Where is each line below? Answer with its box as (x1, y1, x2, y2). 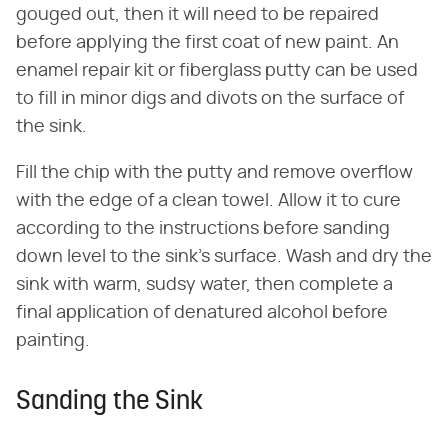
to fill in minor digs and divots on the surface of (16, 89, 404, 108)
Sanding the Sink (16, 388, 203, 416)
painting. (16, 331, 90, 350)
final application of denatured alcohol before (16, 303, 388, 322)
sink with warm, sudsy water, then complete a (16, 275, 393, 294)
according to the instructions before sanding (16, 219, 390, 238)
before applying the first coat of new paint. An (16, 33, 399, 52)
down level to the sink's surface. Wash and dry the (16, 247, 432, 266)
